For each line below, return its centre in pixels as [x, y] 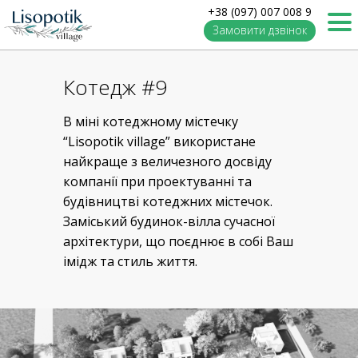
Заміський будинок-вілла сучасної [169, 222]
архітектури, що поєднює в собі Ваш [178, 242]
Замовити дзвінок [260, 30]
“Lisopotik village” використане [159, 142]
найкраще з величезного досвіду [167, 162]
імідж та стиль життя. [130, 262]
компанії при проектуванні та [157, 182]
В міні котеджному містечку [151, 122]
